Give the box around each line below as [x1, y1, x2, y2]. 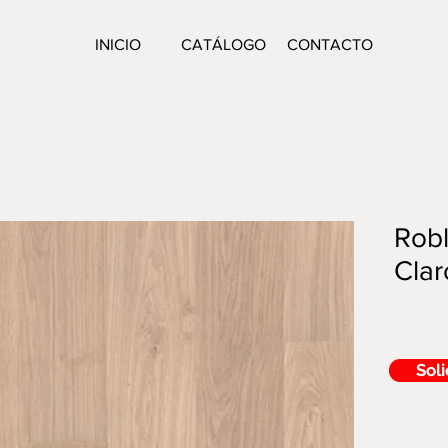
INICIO [94, 36, 141, 53]
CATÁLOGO [181, 36, 266, 53]
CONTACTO [286, 36, 373, 53]
